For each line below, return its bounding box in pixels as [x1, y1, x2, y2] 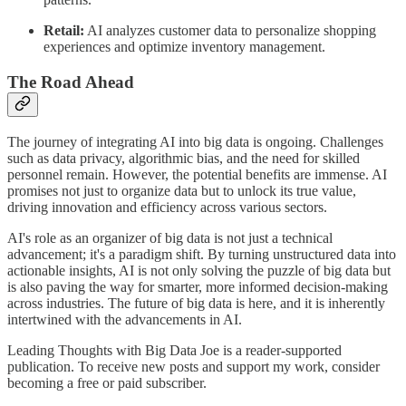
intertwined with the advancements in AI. [7, 311, 242, 327]
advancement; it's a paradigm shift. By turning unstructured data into [7, 246, 396, 262]
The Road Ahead [7, 72, 134, 92]
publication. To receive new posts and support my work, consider [7, 358, 380, 374]
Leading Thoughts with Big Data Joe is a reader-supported [7, 342, 342, 358]
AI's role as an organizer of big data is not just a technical [7, 229, 333, 246]
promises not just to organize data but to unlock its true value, [7, 182, 356, 198]
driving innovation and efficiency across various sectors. [7, 198, 327, 215]
